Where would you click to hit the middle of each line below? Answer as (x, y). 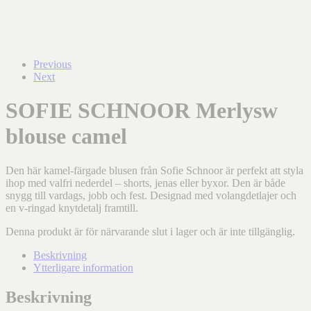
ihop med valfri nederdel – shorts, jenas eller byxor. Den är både (145, 183)
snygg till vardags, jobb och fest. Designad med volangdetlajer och (151, 195)
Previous (52, 64)
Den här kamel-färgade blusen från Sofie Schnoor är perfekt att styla (154, 170)
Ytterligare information (83, 267)
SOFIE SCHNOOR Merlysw (142, 111)
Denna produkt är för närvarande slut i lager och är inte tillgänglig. (150, 231)
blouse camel (66, 136)
